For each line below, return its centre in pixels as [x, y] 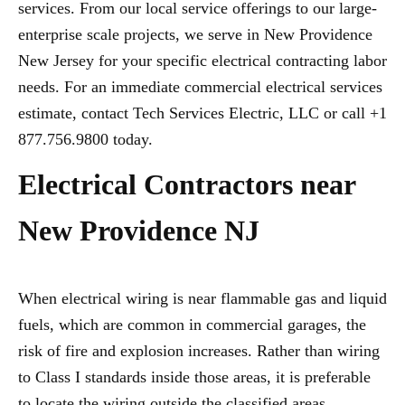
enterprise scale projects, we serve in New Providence [195, 35]
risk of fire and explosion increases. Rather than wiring [199, 351]
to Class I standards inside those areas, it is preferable [194, 377]
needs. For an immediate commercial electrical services [200, 87]
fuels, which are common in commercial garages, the [192, 325]
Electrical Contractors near [187, 185]
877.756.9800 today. [85, 140]
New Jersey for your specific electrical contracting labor [202, 61]
